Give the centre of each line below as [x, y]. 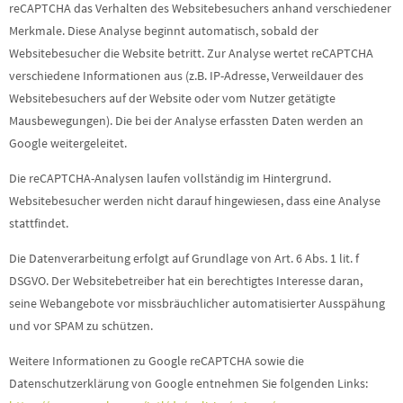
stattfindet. [39, 223]
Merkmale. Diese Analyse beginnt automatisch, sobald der [164, 31]
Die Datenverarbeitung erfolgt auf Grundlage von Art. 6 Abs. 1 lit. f [184, 258]
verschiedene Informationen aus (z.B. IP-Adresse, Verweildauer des [186, 76]
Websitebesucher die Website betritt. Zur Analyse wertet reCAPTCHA [191, 53]
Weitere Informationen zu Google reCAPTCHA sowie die [157, 361]
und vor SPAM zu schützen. [81, 326]
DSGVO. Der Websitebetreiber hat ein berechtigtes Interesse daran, [186, 281]
